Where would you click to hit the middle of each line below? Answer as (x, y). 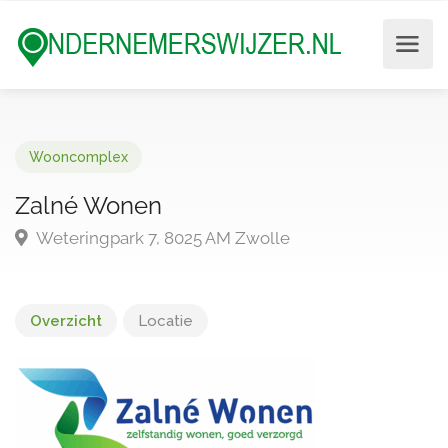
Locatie (165, 321)
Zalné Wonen (88, 205)
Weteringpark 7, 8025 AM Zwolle (161, 238)
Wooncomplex (78, 157)
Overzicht (66, 321)
